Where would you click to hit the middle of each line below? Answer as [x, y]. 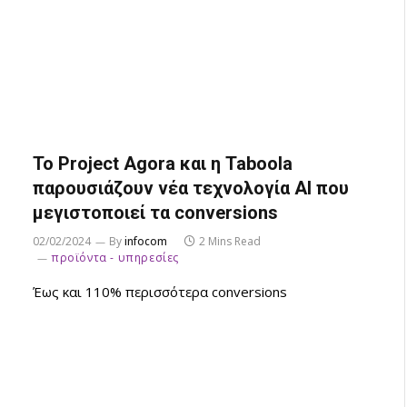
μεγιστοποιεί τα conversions [155, 212]
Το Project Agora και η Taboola [163, 163]
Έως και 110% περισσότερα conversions [160, 291]
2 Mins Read [230, 241]
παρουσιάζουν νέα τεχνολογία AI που [191, 188]
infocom [146, 241]
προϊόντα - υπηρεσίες [115, 257]
